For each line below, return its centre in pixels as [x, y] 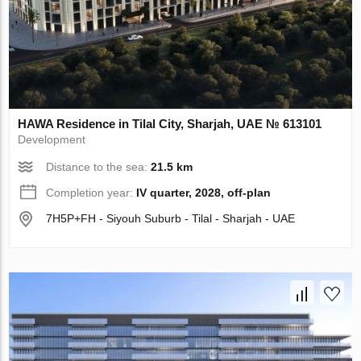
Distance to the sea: [99, 167]
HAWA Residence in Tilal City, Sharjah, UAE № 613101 [170, 124]
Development [52, 140]
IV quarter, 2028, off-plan [204, 193]
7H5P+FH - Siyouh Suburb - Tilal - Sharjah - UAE [171, 219]
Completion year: [91, 193]
